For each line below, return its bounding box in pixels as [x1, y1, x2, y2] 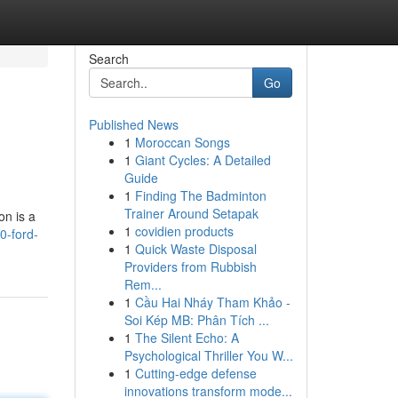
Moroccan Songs [134, 133, 230, 151]
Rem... [123, 275, 162, 293]
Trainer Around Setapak [123, 204, 259, 222]
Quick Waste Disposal [134, 240, 257, 258]
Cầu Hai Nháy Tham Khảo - [134, 293, 291, 311]
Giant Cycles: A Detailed [134, 151, 271, 169]
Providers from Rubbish [123, 258, 257, 275]
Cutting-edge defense [134, 364, 257, 382]
